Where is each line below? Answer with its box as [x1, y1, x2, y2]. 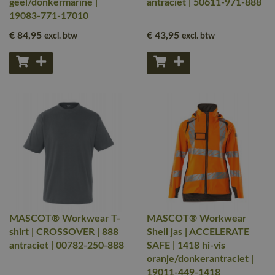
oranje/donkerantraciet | [147, 254, 254, 264]
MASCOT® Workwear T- [9, 214, 120, 223]
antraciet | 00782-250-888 [9, 241, 124, 250]
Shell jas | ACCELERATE [147, 227, 249, 237]
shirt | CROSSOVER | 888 [9, 227, 118, 237]
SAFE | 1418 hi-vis [147, 241, 225, 250]
